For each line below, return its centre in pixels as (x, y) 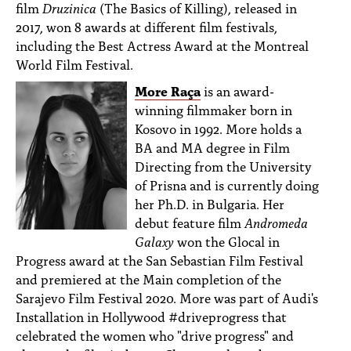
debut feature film (190, 222)
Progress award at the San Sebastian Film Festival (159, 259)
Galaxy (154, 241)
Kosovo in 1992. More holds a (218, 128)
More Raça (168, 90)
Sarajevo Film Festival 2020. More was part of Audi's (167, 297)
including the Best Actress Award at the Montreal (162, 45)
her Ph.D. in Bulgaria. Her (210, 203)
